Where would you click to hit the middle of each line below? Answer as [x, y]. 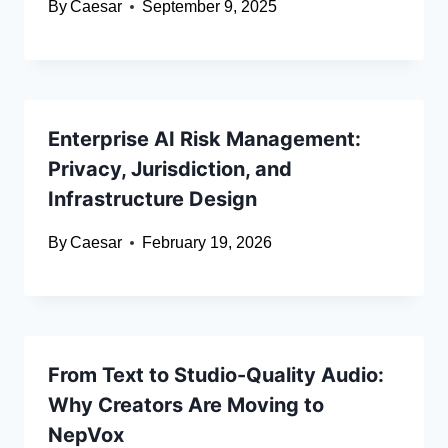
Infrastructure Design [152, 199]
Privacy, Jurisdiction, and [170, 169]
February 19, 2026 [207, 243]
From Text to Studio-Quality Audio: [216, 375]
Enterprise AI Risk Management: [204, 139]
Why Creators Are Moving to [186, 405]
